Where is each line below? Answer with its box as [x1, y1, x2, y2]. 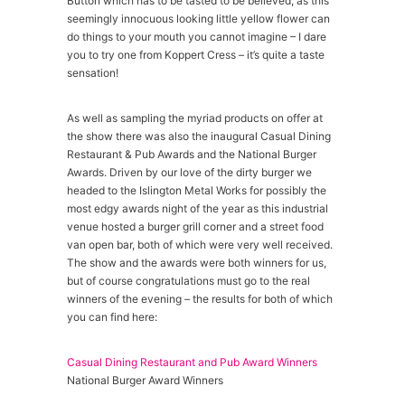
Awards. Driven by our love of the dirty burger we [67, 165, 312, 179]
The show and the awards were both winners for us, [67, 256, 326, 269]
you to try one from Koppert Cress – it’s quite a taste [67, 48, 325, 61]
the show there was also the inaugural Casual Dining [67, 129, 331, 143]
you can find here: [67, 310, 157, 324]
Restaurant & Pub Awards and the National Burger [67, 147, 316, 161]
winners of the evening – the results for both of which [67, 292, 333, 306]
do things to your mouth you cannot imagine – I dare [67, 30, 326, 43]
